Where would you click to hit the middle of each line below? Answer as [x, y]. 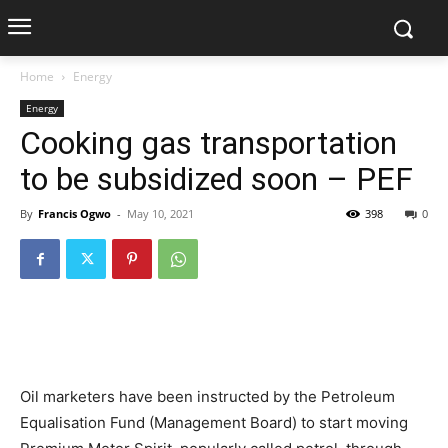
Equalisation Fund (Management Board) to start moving [214, 422]
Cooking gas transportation [208, 143]
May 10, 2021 [160, 213]
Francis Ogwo [74, 213]
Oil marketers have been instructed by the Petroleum [207, 396]
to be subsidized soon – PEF [216, 179]
